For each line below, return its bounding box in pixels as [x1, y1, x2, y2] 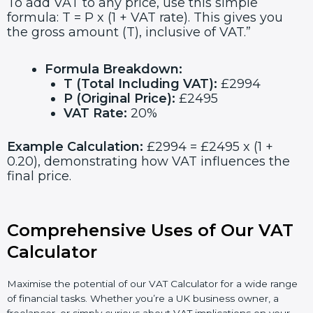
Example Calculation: [7, 138, 143, 154]
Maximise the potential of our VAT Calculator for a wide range [7, 278, 298, 290]
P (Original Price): [64, 90, 175, 106]
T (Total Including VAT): [64, 75, 217, 92]
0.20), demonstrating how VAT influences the [7, 153, 290, 169]
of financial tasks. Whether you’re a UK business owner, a [7, 293, 279, 305]
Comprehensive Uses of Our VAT [7, 220, 293, 241]
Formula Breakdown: [45, 61, 182, 77]
